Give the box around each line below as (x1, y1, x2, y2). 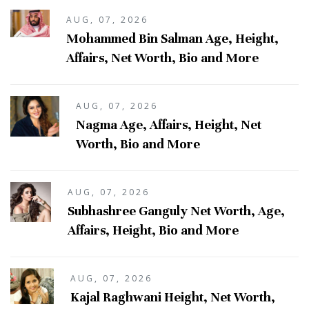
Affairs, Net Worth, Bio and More (66, 50, 259, 66)
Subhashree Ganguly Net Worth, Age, (68, 203, 286, 219)
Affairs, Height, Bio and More (68, 222, 239, 239)
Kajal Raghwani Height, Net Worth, (70, 289, 276, 306)
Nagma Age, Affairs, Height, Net (76, 117, 262, 133)
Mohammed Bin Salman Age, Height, (66, 30, 279, 47)
